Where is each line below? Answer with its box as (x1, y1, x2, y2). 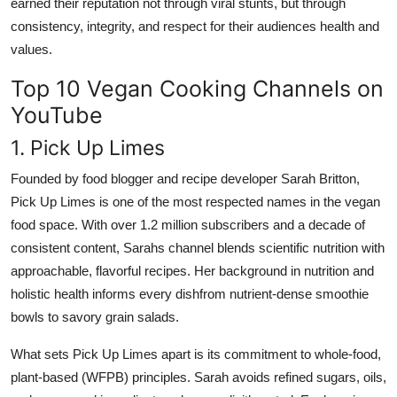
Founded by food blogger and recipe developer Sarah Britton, (11, 170, 360, 186)
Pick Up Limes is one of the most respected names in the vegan (11, 193, 380, 209)
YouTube (11, 101, 103, 128)
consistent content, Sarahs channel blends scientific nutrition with (11, 239, 385, 255)
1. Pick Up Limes (11, 134, 165, 160)
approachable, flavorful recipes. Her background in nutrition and (11, 262, 374, 278)
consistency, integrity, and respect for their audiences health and (11, 18, 379, 34)
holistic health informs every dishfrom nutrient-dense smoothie (11, 285, 369, 301)
